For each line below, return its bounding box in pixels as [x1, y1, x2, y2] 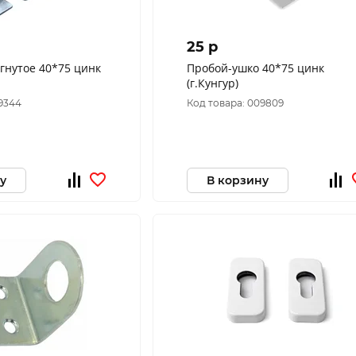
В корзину [206, 172, 269, 188]
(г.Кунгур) [186, 75, 238, 91]
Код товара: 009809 [186, 97, 284, 109]
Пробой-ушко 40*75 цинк [186, 60, 324, 75]
